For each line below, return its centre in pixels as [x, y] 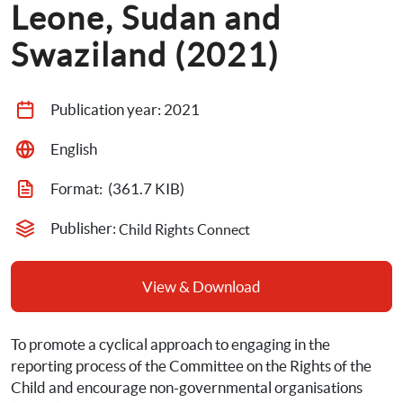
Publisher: [85, 228]
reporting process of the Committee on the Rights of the [191, 366]
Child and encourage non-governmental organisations [187, 387]
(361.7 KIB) [146, 188]
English [74, 149]
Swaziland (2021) [145, 55]
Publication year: [107, 109]
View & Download [201, 287]
